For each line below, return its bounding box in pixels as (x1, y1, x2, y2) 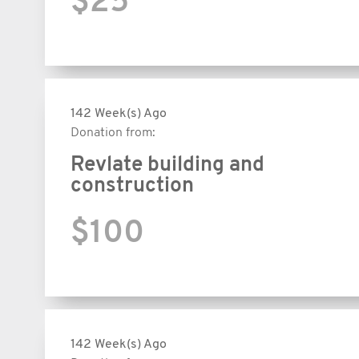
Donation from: (71, 126, 155, 139)
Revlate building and (71, 154, 264, 176)
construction (71, 175, 194, 197)
